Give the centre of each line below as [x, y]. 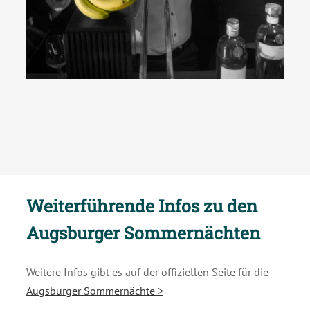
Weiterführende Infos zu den [142, 206]
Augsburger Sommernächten [143, 232]
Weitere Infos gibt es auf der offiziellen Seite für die [147, 272]
